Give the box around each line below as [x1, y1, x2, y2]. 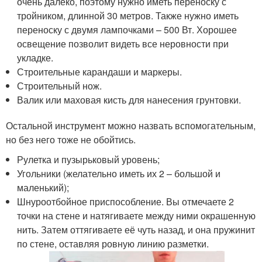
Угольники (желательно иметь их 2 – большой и [17, 166, 221, 180]
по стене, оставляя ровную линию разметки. [17, 236, 209, 250]
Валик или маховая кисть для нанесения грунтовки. [17, 92, 242, 106]
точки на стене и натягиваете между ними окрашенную [17, 208, 256, 222]
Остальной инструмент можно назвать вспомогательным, [6, 118, 256, 132]
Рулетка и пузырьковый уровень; [17, 152, 160, 166]
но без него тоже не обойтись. [6, 132, 136, 146]
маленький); [17, 180, 70, 194]
